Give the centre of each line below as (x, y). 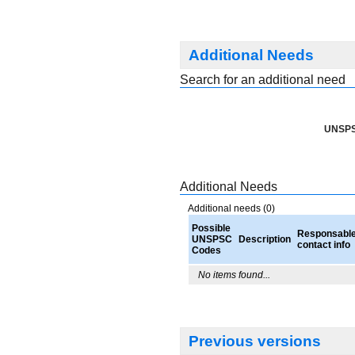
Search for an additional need (263, 80)
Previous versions (255, 341)
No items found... (234, 275)
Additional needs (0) (231, 208)
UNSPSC (212, 239)
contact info (324, 245)
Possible (211, 228)
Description (265, 239)
